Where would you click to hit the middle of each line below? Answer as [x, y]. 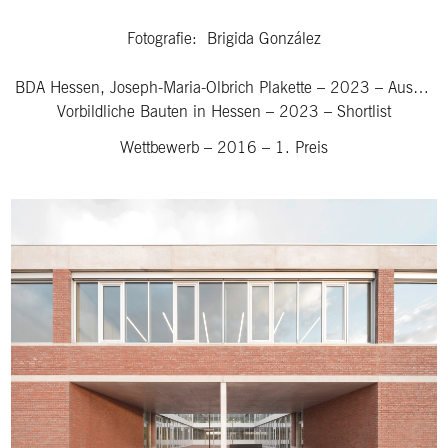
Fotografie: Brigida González [224, 37]
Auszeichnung [400, 86]
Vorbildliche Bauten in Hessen [159, 110]
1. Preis [301, 146]
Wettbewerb [159, 146]
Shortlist [364, 110]
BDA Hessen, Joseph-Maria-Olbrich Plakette [163, 86]
